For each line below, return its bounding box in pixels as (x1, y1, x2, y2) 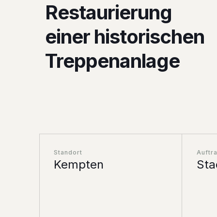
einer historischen (45, 24, 204, 48)
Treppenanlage (45, 48, 180, 73)
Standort (54, 149, 83, 156)
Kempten (54, 157, 104, 172)
